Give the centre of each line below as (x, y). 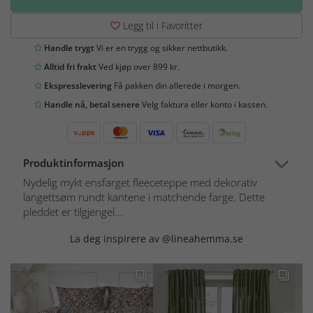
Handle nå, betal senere (91, 105)
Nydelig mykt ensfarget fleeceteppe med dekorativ (140, 183)
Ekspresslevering (77, 86)
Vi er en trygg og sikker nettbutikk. (161, 48)
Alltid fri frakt (69, 67)
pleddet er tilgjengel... (73, 212)
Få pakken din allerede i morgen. (176, 86)
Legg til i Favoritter (161, 26)
